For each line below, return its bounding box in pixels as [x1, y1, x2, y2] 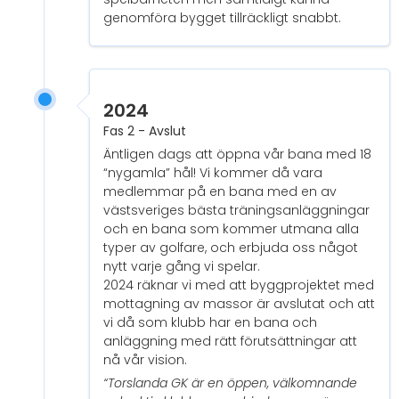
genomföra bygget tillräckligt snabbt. [103, 9, 341, 28]
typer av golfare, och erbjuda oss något [103, 239, 358, 257]
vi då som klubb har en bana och [103, 313, 317, 332]
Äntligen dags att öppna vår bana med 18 [103, 145, 371, 164]
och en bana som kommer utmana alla [103, 220, 359, 239]
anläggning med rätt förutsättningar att [103, 332, 357, 351]
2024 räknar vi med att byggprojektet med [103, 276, 374, 295]
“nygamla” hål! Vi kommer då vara [103, 164, 322, 183]
